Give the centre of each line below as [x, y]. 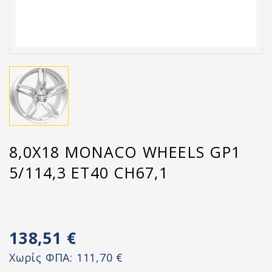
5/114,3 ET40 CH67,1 [89, 172]
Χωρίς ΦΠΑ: [43, 257]
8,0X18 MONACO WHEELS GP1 [125, 152]
